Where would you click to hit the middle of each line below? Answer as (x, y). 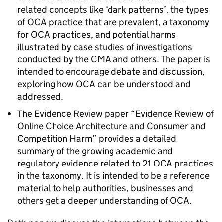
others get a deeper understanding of (94, 200)
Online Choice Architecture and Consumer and (111, 126)
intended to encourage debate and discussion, (111, 72)
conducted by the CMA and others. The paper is (114, 59)
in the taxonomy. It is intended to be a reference (113, 176)
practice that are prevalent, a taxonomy (128, 22)
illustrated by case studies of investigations (105, 47)
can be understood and (143, 84)
